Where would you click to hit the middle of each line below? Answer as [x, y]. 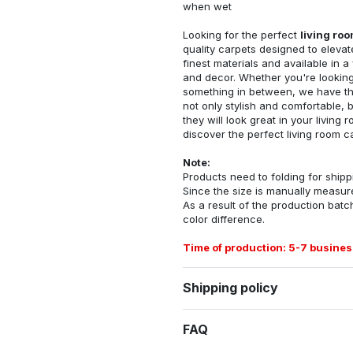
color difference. [224, 219]
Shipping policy [230, 288]
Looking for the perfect [242, 34]
